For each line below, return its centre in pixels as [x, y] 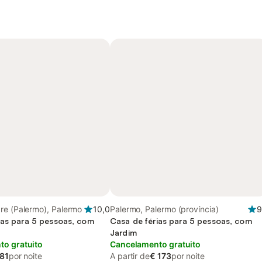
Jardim [123, 232]
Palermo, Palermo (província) [164, 209]
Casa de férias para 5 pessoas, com [181, 221]
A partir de [130, 256]
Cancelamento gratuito [156, 244]
